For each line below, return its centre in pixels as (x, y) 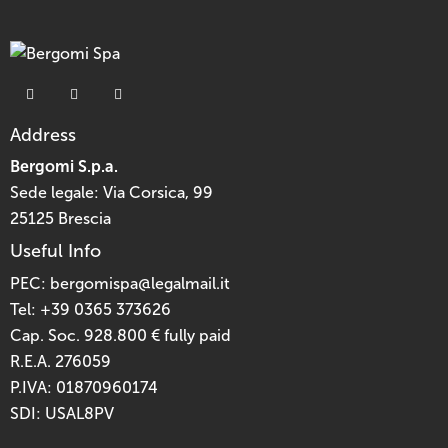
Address (43, 134)
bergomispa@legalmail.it (140, 283)
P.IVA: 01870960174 (84, 387)
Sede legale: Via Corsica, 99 (111, 193)
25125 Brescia (60, 219)
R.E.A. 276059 (60, 361)
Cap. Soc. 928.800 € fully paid (120, 335)
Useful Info (55, 251)
